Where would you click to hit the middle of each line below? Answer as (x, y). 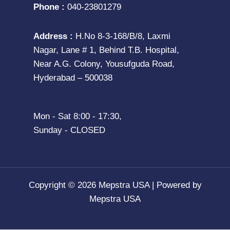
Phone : (50, 7)
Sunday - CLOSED (69, 130)
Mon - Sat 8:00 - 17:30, (78, 116)
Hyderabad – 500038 (73, 78)
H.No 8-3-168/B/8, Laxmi (123, 36)
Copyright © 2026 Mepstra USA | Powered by (115, 185)
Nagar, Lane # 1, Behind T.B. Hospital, (106, 50)
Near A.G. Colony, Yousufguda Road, (104, 64)
